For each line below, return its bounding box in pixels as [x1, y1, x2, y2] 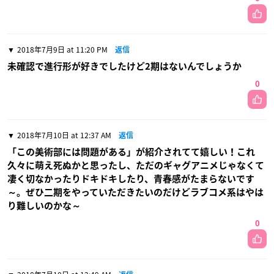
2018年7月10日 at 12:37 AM [17, 129, 111, 141]
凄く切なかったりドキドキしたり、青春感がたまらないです [7, 174, 254, 183]
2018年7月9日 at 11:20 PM [17, 43, 108, 55]
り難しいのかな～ [7, 201, 81, 210]
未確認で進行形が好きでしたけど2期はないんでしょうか [7, 61, 242, 71]
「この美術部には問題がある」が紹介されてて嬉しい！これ [7, 147, 255, 157]
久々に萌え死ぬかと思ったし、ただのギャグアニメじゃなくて [7, 160, 264, 170]
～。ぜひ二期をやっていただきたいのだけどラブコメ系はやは [7, 187, 264, 197]
